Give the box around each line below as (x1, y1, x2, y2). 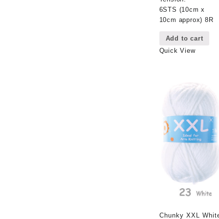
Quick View (159, 46, 196, 54)
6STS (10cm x (159, 5, 205, 13)
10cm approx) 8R (159, 16, 214, 23)
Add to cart (165, 34, 203, 42)
